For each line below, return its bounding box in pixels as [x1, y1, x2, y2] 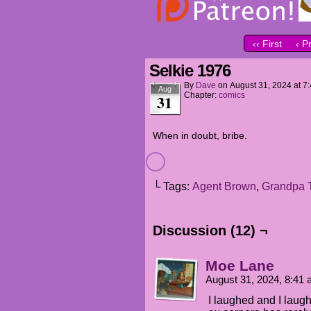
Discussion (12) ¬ [153, 223, 268, 238]
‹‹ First [253, 38, 283, 50]
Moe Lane [205, 258, 274, 274]
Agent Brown [192, 180, 256, 192]
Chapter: [184, 90, 219, 100]
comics [219, 90, 245, 100]
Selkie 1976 [149, 61, 230, 80]
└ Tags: [153, 180, 192, 192]
